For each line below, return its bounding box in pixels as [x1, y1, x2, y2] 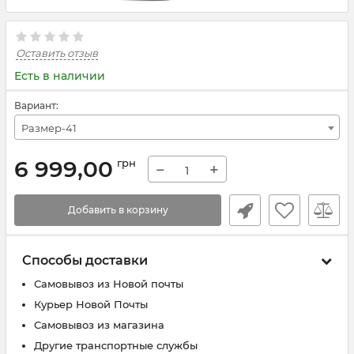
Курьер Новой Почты [34, 298, 148, 311]
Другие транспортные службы [34, 339, 198, 352]
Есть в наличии [14, 69, 105, 83]
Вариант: [14, 100, 58, 111]
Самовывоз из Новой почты [34, 277, 183, 290]
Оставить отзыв [16, 47, 98, 59]
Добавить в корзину [67, 204, 168, 216]
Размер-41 [21, 122, 77, 134]
